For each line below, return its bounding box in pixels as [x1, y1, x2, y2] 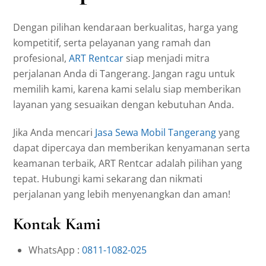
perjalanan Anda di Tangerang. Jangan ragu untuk [13, 67, 235, 81]
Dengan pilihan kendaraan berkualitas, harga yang [13, 21, 239, 34]
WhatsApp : [28, 243, 82, 256]
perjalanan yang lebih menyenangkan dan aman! [13, 187, 231, 201]
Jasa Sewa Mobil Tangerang [95, 125, 217, 139]
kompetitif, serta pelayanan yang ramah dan [13, 36, 211, 50]
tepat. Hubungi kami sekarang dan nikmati [13, 172, 203, 185]
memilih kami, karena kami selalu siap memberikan [13, 83, 242, 96]
